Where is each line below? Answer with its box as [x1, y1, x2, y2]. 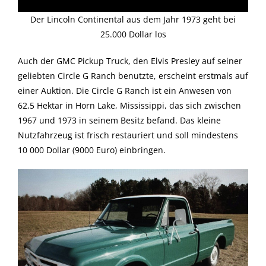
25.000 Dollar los [100, 28, 166, 40]
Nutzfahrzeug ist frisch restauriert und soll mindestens [18, 129, 238, 141]
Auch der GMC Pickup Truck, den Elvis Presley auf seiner [18, 55, 242, 66]
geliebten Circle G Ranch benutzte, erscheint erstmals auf [18, 69, 248, 81]
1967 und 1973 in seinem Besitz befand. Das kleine [18, 114, 221, 126]
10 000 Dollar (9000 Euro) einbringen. [18, 144, 166, 156]
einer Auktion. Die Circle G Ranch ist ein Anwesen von [18, 84, 232, 96]
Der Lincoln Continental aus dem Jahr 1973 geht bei [30, 13, 236, 25]
